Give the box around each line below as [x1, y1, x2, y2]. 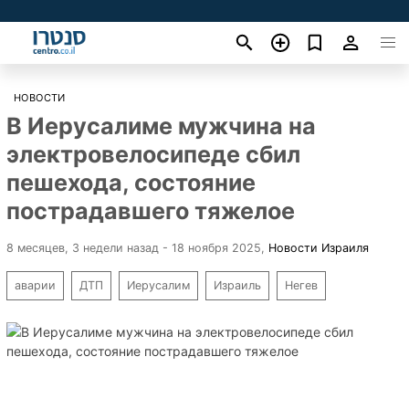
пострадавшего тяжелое [6, 196, 295, 225]
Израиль [214, 278, 261, 292]
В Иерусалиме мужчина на [6, 111, 316, 140]
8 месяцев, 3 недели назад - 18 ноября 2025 [6, 240, 261, 255]
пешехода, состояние [6, 168, 256, 196]
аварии [15, 278, 56, 292]
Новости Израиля [268, 240, 369, 255]
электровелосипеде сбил [6, 140, 300, 168]
